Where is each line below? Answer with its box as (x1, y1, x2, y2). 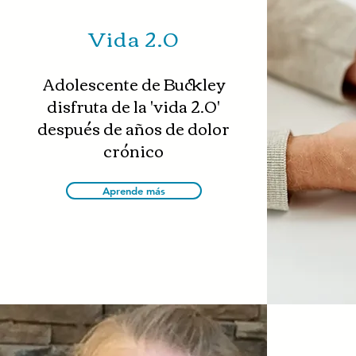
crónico (103, 135, 164, 164)
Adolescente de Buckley (42, 68, 225, 98)
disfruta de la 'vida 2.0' (47, 91, 220, 120)
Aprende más (102, 184, 165, 197)
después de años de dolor (37, 113, 230, 142)
